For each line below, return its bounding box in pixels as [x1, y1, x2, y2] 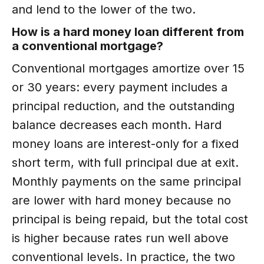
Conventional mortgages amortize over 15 [12, 61, 245, 75]
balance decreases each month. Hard [12, 117, 222, 132]
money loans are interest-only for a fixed [12, 136, 239, 151]
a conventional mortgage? [12, 38, 163, 53]
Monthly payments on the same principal [12, 174, 241, 189]
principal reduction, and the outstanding [12, 98, 235, 113]
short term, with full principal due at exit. [12, 155, 239, 170]
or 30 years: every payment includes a [12, 80, 227, 94]
